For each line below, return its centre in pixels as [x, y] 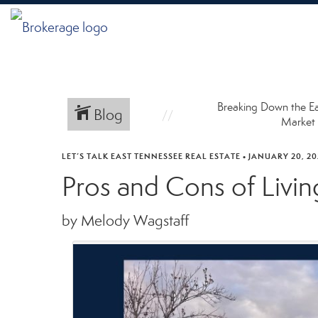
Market [298, 122]
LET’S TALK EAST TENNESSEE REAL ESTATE [151, 156]
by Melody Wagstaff [125, 221]
